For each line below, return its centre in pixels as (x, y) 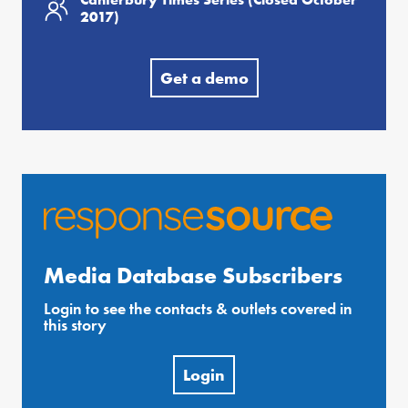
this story (75, 325)
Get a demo (204, 78)
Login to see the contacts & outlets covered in (198, 309)
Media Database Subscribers (193, 276)
